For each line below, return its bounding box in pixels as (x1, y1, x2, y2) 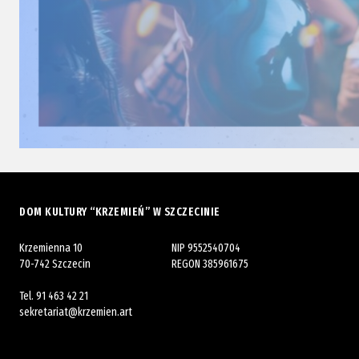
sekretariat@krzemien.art (19, 305, 132, 319)
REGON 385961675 (171, 257, 248, 271)
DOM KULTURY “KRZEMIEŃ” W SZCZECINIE (19, 205, 220, 219)
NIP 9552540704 (171, 241, 240, 255)
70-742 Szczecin (19, 257, 91, 271)
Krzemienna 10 (19, 241, 83, 255)
